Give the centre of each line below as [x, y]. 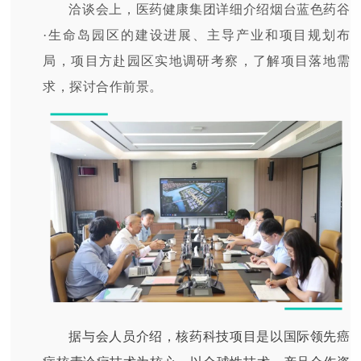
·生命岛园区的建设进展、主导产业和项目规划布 [197, 35]
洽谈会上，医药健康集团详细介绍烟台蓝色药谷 [210, 10]
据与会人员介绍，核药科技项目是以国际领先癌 [210, 336]
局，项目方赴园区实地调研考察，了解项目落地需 [197, 61]
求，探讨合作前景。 [103, 87]
